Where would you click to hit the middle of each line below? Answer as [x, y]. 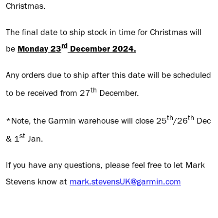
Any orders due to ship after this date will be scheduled [109, 75]
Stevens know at [38, 182]
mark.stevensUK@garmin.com [125, 182]
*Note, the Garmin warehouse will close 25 [86, 121]
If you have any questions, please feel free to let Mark [105, 165]
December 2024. [102, 49]
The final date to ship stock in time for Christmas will [104, 32]
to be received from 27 [48, 93]
